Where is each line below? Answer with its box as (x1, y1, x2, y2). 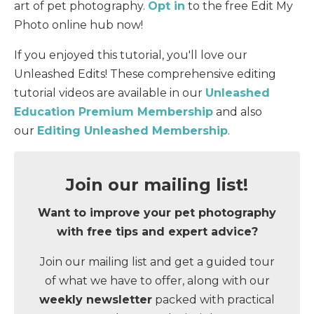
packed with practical (152, 293, 275, 306)
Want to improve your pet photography (38, 206, 276, 219)
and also (213, 105, 262, 118)
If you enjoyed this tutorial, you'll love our (14, 48, 247, 62)
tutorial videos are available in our (14, 86, 205, 100)
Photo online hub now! (14, 18, 143, 32)
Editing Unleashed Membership (37, 124, 228, 137)
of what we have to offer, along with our (44, 274, 270, 287)
